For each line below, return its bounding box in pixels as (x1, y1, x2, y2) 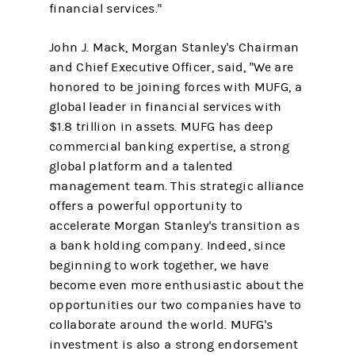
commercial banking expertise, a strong (49, 139, 289, 154)
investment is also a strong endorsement (49, 338, 299, 352)
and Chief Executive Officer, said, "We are (49, 60, 294, 74)
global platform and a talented (49, 159, 234, 174)
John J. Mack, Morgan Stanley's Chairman (49, 40, 300, 55)
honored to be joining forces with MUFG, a (49, 80, 302, 94)
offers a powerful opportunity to (49, 199, 243, 213)
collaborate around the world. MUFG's (49, 318, 273, 332)
